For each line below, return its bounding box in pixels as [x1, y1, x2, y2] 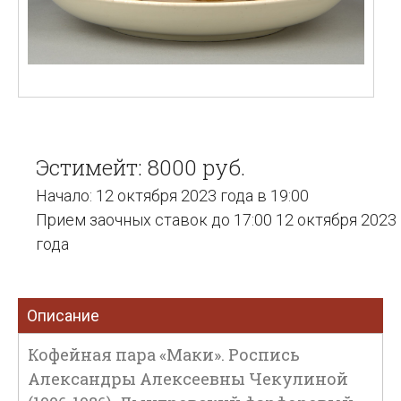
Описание [27, 306, 99, 325]
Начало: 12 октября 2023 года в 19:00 [36, 186, 309, 205]
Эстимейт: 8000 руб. [36, 153, 245, 182]
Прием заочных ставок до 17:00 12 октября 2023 [36, 210, 397, 229]
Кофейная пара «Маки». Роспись [28, 344, 300, 365]
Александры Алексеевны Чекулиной [28, 368, 348, 389]
